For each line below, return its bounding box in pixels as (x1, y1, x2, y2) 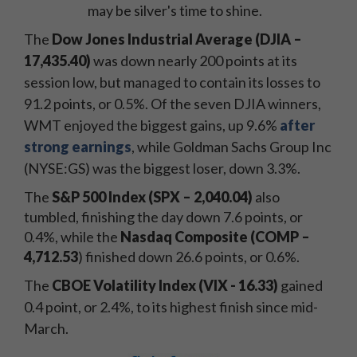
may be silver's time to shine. (88, 2, 262, 19)
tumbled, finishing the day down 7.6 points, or (24, 208, 303, 226)
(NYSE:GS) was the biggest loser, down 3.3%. (24, 159, 300, 177)
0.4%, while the (24, 228, 120, 245)
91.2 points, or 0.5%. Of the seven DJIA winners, (24, 95, 321, 112)
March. (24, 320, 69, 337)
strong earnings (24, 138, 131, 155)
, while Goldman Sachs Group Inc (131, 138, 331, 155)
